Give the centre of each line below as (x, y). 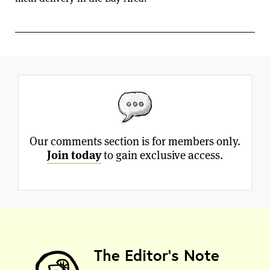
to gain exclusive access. (162, 155)
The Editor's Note (157, 255)
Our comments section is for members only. (135, 141)
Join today (74, 155)
